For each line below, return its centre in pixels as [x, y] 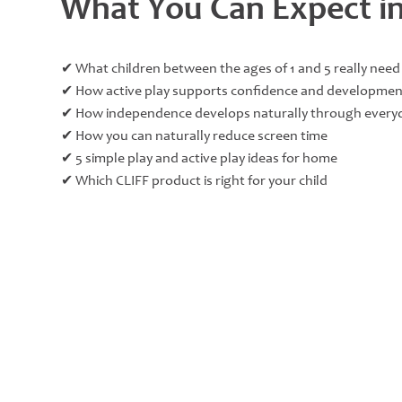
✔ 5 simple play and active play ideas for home [199, 158]
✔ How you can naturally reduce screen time [194, 136]
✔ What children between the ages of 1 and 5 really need [230, 69]
